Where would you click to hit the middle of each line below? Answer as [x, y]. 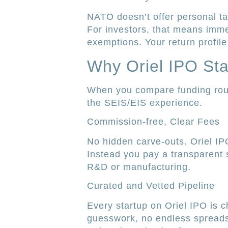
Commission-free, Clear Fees [153, 122]
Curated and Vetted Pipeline [151, 186]
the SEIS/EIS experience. [145, 103]
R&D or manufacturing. [139, 167]
